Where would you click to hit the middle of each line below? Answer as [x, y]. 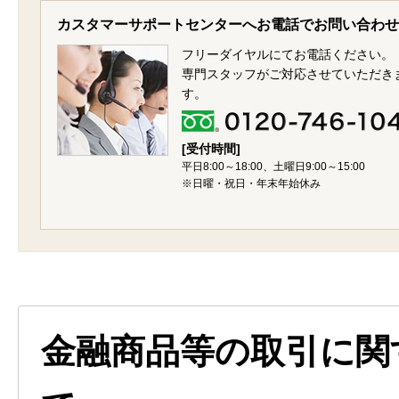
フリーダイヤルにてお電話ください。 [288, 54]
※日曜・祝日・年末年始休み [251, 183]
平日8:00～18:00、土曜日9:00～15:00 [273, 167]
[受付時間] [211, 149]
